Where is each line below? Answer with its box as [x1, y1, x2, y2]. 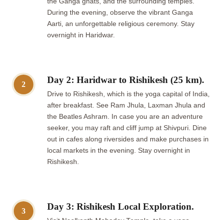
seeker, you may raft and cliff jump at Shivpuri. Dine [47, 124, 207, 132]
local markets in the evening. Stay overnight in [47, 147, 190, 155]
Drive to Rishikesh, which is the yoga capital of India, [47, 90, 210, 98]
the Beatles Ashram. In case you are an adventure [47, 113, 203, 121]
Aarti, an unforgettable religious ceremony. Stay [47, 20, 194, 28]
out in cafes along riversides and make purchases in [47, 136, 209, 143]
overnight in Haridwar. [47, 31, 115, 39]
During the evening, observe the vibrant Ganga [47, 9, 193, 17]
